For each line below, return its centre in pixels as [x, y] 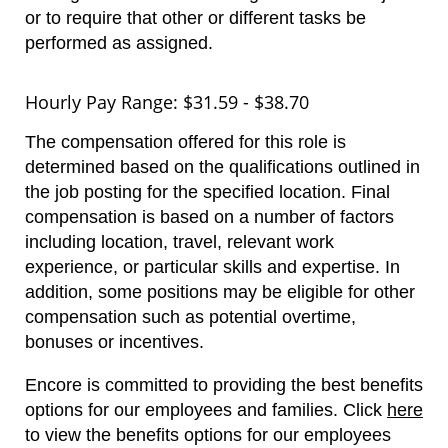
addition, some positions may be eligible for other [220, 291]
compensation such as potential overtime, [190, 316]
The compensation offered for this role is [185, 141]
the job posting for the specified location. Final [207, 191]
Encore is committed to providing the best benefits [224, 384]
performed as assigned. [119, 42]
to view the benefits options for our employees [208, 434]
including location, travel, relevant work [179, 241]
